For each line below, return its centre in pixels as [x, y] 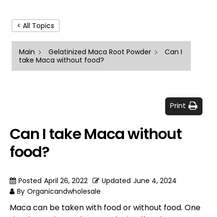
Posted [30, 180]
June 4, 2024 [155, 180]
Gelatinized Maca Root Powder [100, 52]
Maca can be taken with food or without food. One [105, 207]
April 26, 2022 [66, 180]
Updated [116, 180]
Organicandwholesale [64, 191]
